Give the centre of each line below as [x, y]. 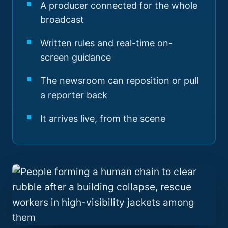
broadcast [62, 20]
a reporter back [74, 95]
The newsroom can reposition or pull [119, 81]
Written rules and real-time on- [106, 43]
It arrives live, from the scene [103, 119]
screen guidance [76, 58]
